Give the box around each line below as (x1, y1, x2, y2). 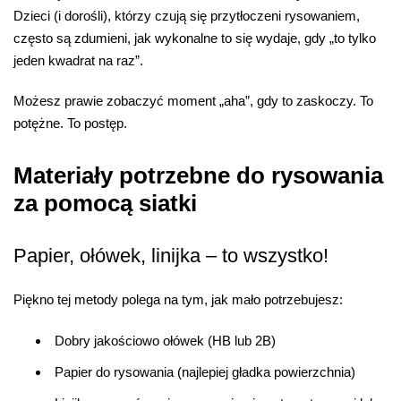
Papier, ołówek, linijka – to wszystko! (13, 244, 328, 268)
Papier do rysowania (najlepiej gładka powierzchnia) (55, 363, 355, 380)
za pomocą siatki (13, 189, 197, 217)
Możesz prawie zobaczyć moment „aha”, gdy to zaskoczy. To (13, 93, 373, 109)
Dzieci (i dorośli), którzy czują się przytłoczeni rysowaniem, (13, 7, 360, 23)
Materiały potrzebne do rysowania (13, 161, 383, 189)
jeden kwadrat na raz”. (13, 52, 143, 68)
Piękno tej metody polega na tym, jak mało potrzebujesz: (13, 292, 343, 308)
